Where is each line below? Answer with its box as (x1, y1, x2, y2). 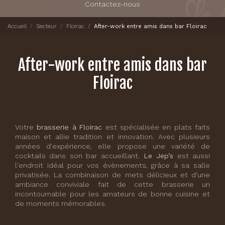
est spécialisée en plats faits (102, 123, 210, 131)
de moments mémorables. (15, 199, 106, 207)
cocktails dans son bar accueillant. (15, 152, 140, 160)
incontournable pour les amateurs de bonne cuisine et (15, 190, 210, 198)
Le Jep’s (139, 152, 174, 160)
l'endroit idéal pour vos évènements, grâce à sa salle (15, 161, 210, 169)
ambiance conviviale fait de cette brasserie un (15, 180, 210, 188)
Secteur (36, 22, 57, 30)
